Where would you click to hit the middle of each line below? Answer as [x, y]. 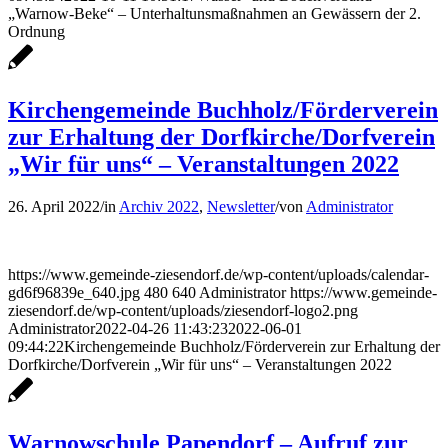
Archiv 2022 [159, 207]
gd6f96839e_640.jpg [74, 293]
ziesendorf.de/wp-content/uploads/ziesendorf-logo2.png [183, 311]
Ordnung [36, 32]
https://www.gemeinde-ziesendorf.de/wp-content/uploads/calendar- [218, 275]
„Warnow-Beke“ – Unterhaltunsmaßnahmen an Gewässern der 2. [214, 14]
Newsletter [241, 207]
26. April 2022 [54, 207]
